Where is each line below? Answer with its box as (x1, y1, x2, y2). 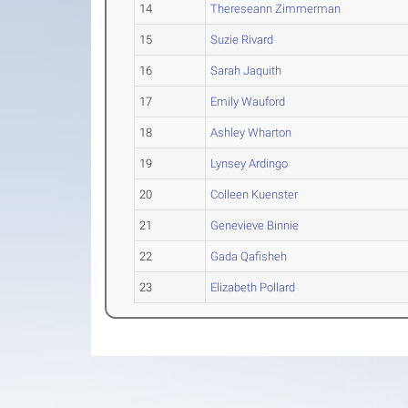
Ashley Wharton (210, 126, 292, 140)
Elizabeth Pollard (210, 280, 296, 295)
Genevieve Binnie (210, 219, 300, 233)
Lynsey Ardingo (210, 157, 289, 171)
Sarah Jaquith (210, 64, 282, 78)
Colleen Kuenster (210, 188, 299, 202)
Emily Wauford (210, 95, 286, 109)
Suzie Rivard (210, 33, 274, 47)
